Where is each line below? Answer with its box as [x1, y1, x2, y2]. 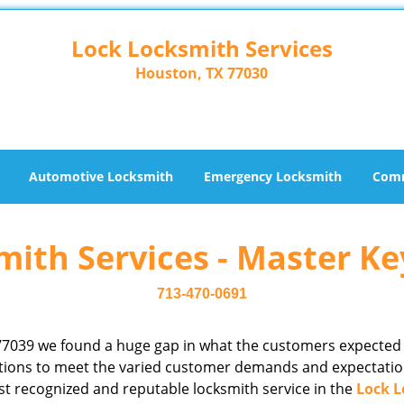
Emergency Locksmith [204, 168, 342, 185]
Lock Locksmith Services [70, 33, 333, 63]
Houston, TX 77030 [135, 63, 269, 83]
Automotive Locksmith [29, 168, 173, 185]
